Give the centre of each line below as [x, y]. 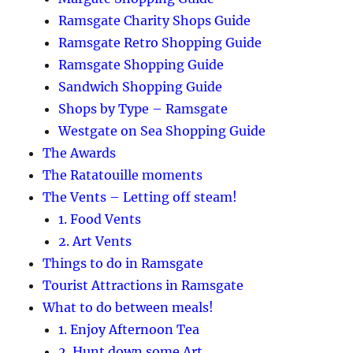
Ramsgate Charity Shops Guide [155, 21]
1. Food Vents [100, 219]
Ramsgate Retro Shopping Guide [160, 43]
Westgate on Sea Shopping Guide [162, 131]
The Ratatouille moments [123, 175]
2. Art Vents [95, 242]
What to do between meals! [128, 308]
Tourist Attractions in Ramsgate [143, 286]
